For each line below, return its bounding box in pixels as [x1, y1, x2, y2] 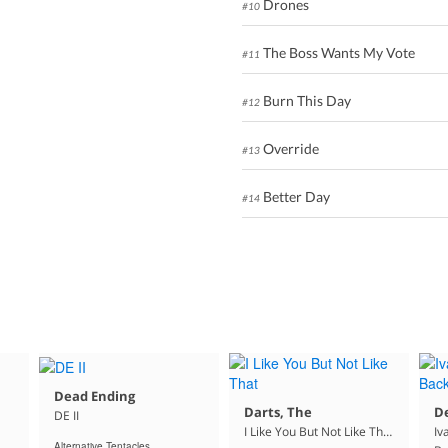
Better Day [259, 188, 330, 206]
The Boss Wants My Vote [259, 44, 415, 62]
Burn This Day [259, 92, 351, 110]
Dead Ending [53, 386, 135, 405]
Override [259, 140, 319, 158]
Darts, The [243, 403, 312, 422]
